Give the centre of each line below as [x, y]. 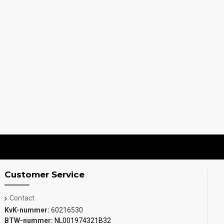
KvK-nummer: [27, 210]
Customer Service [45, 174]
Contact [22, 198]
